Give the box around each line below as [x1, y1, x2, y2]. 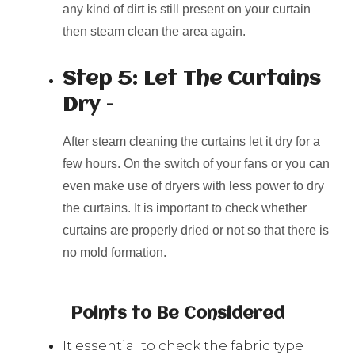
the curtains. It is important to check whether [63, 201, 307, 216]
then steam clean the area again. [63, 25, 246, 39]
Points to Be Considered [71, 306, 284, 323]
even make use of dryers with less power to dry [63, 179, 324, 193]
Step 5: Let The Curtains [63, 69, 320, 90]
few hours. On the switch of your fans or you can [63, 157, 330, 171]
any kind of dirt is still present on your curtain [63, 2, 311, 17]
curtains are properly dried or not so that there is [63, 223, 329, 238]
